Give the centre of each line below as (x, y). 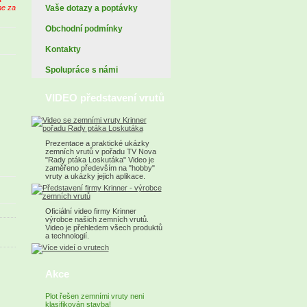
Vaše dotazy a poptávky (91, 8)
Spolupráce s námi (81, 70)
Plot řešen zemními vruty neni (94, 296)
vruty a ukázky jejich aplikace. (95, 176)
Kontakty (63, 49)
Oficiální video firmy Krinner (90, 211)
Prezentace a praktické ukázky (97, 143)
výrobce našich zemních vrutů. (97, 219)
